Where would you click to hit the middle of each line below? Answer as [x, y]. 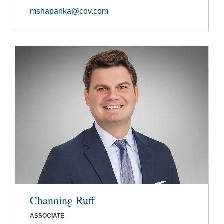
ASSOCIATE [47, 216]
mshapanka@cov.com [69, 11]
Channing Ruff [62, 200]
